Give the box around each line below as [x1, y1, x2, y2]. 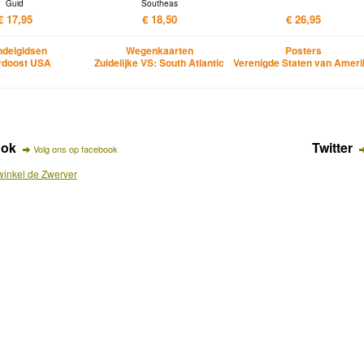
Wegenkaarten [125, 42, 193, 58]
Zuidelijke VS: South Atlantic [94, 54, 225, 70]
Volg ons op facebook [32, 142, 118, 156]
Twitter [312, 138, 353, 158]
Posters [285, 42, 323, 58]
